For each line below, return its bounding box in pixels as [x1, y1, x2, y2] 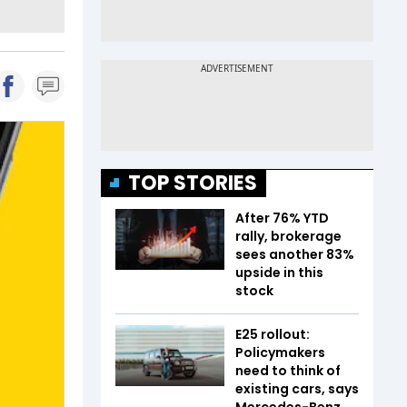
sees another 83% [235, 244, 354, 263]
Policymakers [235, 342, 325, 362]
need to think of [235, 361, 341, 380]
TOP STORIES [128, 168, 257, 197]
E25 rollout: [235, 324, 310, 343]
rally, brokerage [235, 226, 342, 245]
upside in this [235, 263, 323, 282]
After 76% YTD [235, 208, 329, 227]
